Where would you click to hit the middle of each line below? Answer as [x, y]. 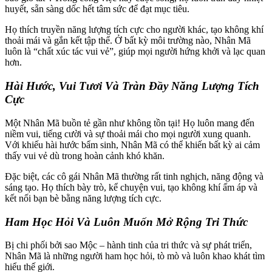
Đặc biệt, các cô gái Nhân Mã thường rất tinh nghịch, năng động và [134, 176]
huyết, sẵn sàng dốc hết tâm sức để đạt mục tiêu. [97, 9]
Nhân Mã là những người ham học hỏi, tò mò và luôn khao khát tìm [135, 256]
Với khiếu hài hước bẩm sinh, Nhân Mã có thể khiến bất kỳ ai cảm [132, 144]
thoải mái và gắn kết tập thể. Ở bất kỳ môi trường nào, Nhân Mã [128, 41]
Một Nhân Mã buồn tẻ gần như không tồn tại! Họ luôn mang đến [130, 123]
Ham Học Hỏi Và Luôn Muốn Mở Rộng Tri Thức [126, 222]
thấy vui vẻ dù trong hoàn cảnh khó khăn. [85, 155]
